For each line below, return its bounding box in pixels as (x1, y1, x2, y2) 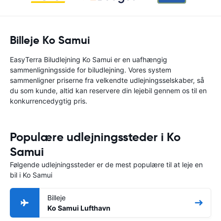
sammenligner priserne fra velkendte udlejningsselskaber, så (10, 76, 204, 84)
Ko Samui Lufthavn (47, 204, 110, 212)
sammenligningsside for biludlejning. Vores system (10, 66, 171, 74)
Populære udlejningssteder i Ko (10, 130, 181, 145)
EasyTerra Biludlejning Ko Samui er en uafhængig (10, 55, 167, 64)
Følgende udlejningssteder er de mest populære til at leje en (10, 160, 203, 169)
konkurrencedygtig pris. (10, 97, 87, 105)
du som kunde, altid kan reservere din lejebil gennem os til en (10, 86, 207, 95)
